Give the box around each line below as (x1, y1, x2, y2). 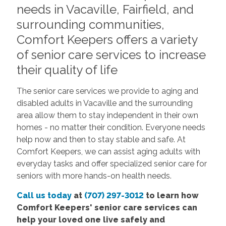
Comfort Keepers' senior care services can (16, 202, 197, 212)
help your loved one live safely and (16, 214, 165, 224)
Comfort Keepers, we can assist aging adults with (16, 146, 200, 156)
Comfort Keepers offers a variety (16, 32, 197, 47)
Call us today (16, 190, 72, 200)
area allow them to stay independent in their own (16, 110, 198, 120)
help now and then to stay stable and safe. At (16, 134, 186, 144)
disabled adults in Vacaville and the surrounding (16, 98, 193, 108)
